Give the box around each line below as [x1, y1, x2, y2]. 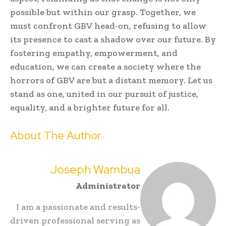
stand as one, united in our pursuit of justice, [10, 88, 198, 100]
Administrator [76, 180, 140, 192]
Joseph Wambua [50, 161, 140, 178]
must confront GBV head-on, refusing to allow [10, 20, 206, 32]
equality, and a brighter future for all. [10, 102, 169, 114]
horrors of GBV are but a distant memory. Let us [10, 75, 212, 86]
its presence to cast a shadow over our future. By [10, 34, 216, 45]
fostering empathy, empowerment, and [10, 47, 178, 59]
